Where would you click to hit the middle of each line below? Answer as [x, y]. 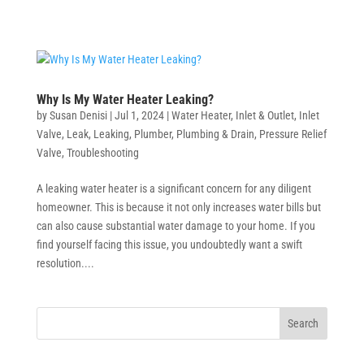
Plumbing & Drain [215, 134]
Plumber [152, 134]
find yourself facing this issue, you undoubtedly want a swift [169, 245]
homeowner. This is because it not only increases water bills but [178, 207]
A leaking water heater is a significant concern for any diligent [173, 188]
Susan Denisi [78, 115]
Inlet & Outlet [264, 115]
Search [303, 323]
